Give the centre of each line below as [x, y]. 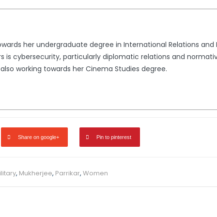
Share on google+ [39, 137]
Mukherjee [36, 173]
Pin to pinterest [114, 137]
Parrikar [68, 173]
